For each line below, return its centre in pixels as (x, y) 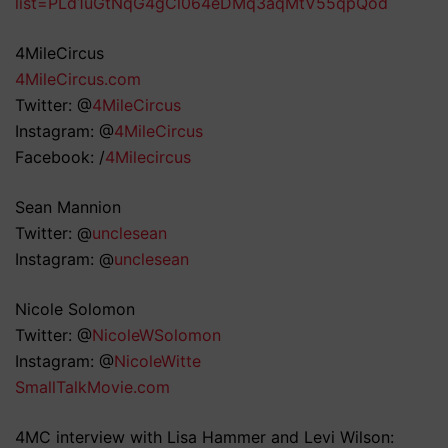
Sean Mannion (68, 207)
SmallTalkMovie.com (92, 387)
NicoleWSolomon (156, 335)
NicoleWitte (157, 361)
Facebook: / (60, 157)
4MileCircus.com (78, 79)
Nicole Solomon (75, 309)
